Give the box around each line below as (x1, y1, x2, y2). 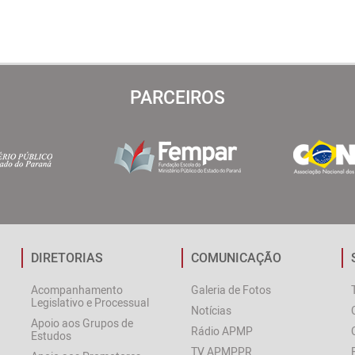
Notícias (190, 303, 231, 318)
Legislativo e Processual (31, 295, 150, 310)
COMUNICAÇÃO (190, 249, 281, 266)
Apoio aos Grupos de (31, 315, 134, 330)
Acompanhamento (31, 282, 124, 297)
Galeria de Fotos (190, 282, 271, 297)
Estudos (31, 328, 72, 343)
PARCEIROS (130, 85, 225, 109)
